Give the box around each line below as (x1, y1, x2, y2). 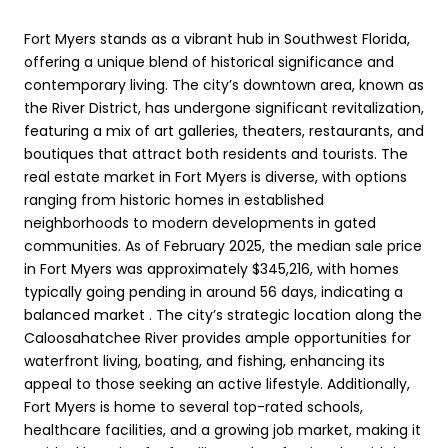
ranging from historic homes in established (24, 189, 324, 210)
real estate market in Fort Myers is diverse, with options (24, 166, 407, 187)
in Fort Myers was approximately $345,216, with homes (24, 258, 399, 279)
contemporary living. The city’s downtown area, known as (24, 74, 424, 95)
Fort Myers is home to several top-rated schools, (24, 396, 363, 417)
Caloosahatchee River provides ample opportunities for (24, 327, 411, 348)
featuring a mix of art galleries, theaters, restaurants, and (24, 120, 424, 141)
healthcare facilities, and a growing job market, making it (24, 419, 421, 440)
